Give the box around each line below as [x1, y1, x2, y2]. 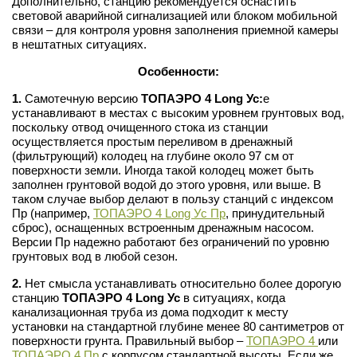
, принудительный [226, 206, 324, 220]
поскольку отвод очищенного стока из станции [12, 120, 268, 134]
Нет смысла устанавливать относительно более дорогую [22, 276, 341, 290]
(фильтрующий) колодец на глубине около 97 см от [12, 148, 294, 163]
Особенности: [138, 64, 219, 78]
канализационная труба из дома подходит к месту [12, 304, 288, 319]
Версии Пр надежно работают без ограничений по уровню [12, 234, 329, 249]
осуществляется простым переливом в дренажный [12, 134, 292, 148]
